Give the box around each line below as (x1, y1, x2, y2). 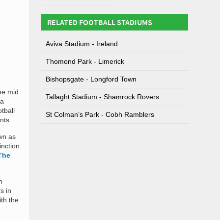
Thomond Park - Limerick (46, 57, 124, 65)
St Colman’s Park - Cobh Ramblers (46, 110, 154, 118)
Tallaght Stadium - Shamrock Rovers (46, 93, 159, 101)
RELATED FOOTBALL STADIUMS (47, 17, 152, 27)
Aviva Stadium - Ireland (46, 40, 118, 48)
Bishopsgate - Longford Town (46, 75, 137, 83)
